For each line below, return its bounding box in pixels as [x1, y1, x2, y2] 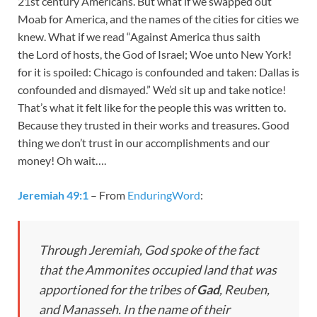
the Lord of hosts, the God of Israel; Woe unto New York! [18, 47, 292, 61]
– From [88, 188, 127, 202]
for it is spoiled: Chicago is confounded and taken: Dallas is [18, 64, 299, 79]
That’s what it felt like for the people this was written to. [18, 100, 286, 114]
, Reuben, [219, 281, 270, 297]
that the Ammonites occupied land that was [39, 261, 277, 277]
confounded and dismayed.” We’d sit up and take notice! [18, 82, 286, 96]
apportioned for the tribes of [39, 281, 197, 297]
